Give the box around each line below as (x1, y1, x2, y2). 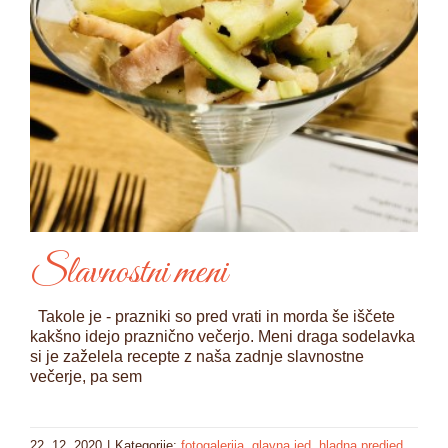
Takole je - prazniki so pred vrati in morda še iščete (30, 308, 395, 326)
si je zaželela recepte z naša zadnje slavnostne (30, 348, 364, 366)
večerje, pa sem (30, 368, 142, 386)
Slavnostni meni (30, 248, 227, 299)
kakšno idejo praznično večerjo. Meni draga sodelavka (30, 328, 415, 346)
